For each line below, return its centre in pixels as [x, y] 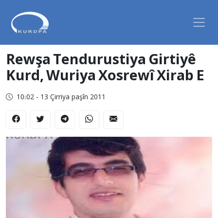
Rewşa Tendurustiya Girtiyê [101, 61]
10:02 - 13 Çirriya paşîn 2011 [61, 98]
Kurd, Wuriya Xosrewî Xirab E [105, 77]
